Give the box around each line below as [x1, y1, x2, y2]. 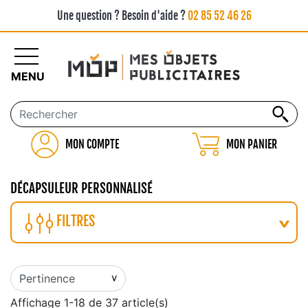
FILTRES [56, 212, 95, 230]
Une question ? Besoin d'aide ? [56, 9, 188, 23]
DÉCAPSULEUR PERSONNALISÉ [10, 180, 153, 197]
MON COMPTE [65, 137, 119, 151]
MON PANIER [226, 137, 278, 151]
